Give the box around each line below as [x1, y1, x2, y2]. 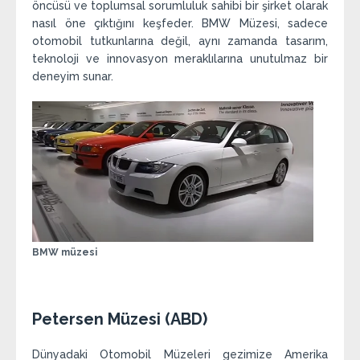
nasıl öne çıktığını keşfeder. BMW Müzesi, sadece [32, 17, 328, 31]
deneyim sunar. [32, 70, 113, 84]
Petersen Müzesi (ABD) [32, 309, 207, 329]
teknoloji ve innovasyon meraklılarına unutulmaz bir [32, 52, 328, 66]
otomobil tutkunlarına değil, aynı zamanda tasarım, [32, 35, 328, 48]
